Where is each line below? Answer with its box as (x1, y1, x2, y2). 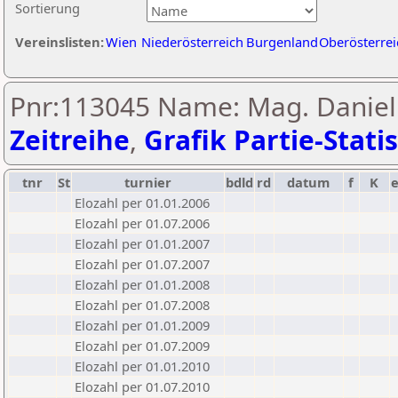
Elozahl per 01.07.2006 (75, 214, 210, 232)
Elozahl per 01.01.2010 (75, 357, 210, 375)
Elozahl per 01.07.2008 (75, 296, 210, 314)
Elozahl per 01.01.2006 (75, 194, 210, 211)
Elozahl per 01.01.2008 (75, 275, 210, 293)
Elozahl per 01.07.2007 (75, 255, 210, 273)
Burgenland (246, 33, 318, 51)
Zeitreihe (10, 122, 130, 158)
